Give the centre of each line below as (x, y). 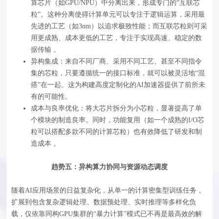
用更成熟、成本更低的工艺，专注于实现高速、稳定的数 (117, 38)
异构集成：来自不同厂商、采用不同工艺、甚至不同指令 (117, 61)
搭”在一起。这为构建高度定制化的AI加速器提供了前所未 (118, 85)
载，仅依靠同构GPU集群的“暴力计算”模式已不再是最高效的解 (107, 214)
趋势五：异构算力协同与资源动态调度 (109, 167)
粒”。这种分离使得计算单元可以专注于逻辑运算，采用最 (118, 14)
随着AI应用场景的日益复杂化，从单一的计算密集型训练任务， (108, 190)
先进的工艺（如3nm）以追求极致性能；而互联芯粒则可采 (119, 26)
